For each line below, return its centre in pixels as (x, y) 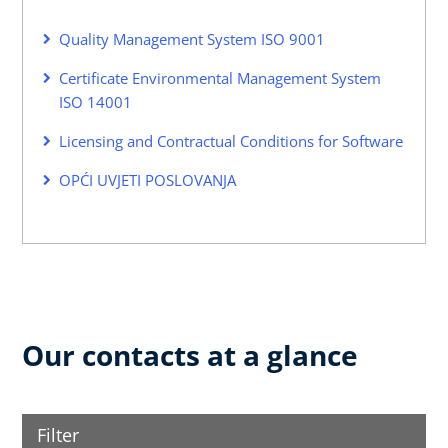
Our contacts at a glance (190, 354)
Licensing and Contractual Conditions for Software (231, 140)
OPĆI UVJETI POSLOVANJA (147, 179)
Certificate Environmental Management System (220, 77)
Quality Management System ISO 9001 (192, 38)
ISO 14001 (95, 101)
